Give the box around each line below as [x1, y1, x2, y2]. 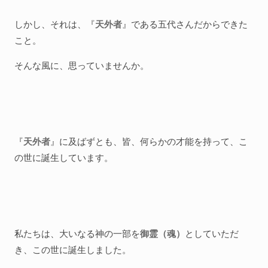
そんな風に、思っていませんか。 [14, 59, 149, 71]
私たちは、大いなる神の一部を [14, 227, 140, 239]
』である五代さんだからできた [122, 18, 248, 30]
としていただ [185, 227, 239, 239]
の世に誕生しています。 [14, 151, 113, 163]
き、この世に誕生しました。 [14, 243, 131, 255]
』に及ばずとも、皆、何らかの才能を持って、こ [50, 135, 248, 147]
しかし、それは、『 [14, 18, 95, 30]
